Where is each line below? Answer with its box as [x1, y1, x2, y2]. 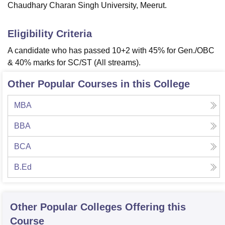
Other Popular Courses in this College [8, 78, 190, 90]
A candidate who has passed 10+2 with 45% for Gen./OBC [8, 46, 214, 55]
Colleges [80, 201, 122, 213]
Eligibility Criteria [8, 28, 92, 40]
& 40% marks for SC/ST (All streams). [8, 58, 141, 67]
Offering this [125, 201, 186, 213]
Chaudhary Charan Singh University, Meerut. [8, 1, 167, 10]
